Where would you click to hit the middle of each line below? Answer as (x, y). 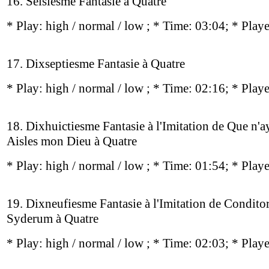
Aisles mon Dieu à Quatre (72, 141)
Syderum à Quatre (53, 219)
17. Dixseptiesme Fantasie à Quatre (96, 64)
